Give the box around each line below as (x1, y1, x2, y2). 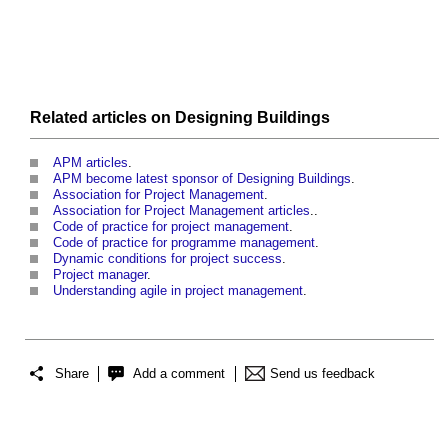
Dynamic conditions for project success (53, 250, 282, 266)
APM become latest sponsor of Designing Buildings (53, 170, 351, 186)
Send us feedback (270, 366, 375, 382)
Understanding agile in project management (53, 282, 303, 298)
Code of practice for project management (53, 218, 289, 234)
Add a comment (133, 366, 225, 382)
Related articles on (30, 108, 175, 126)
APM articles (53, 154, 128, 170)
